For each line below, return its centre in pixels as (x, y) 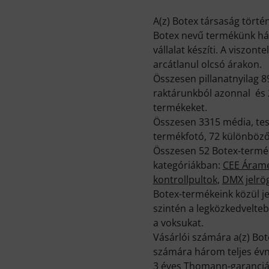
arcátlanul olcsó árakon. (207, 65)
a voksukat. (178, 223)
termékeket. (180, 108)
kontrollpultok (185, 180)
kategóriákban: (188, 165)
